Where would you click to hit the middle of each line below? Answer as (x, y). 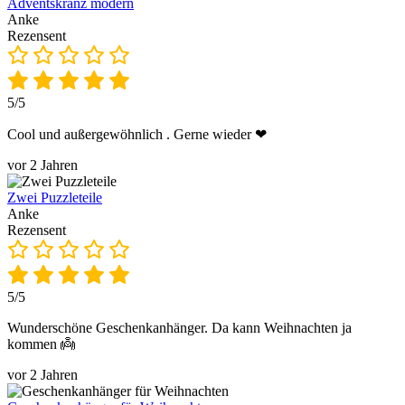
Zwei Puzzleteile (55, 197)
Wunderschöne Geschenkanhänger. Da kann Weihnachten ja (179, 327)
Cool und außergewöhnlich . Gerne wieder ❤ (137, 134)
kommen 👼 (41, 344)
